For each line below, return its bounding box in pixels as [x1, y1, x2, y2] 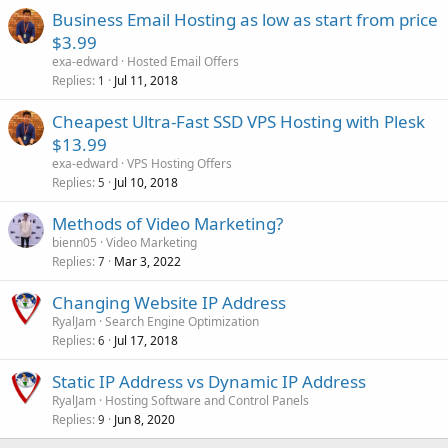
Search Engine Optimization [105, 313, 259, 331]
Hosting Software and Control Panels [105, 392, 309, 410]
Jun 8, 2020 [114, 411, 175, 429]
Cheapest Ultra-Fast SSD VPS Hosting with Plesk [52, 110, 425, 134]
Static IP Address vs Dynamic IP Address [52, 370, 366, 394]
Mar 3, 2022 [114, 253, 181, 271]
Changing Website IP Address [52, 291, 286, 315]
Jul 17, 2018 [114, 332, 178, 350]
